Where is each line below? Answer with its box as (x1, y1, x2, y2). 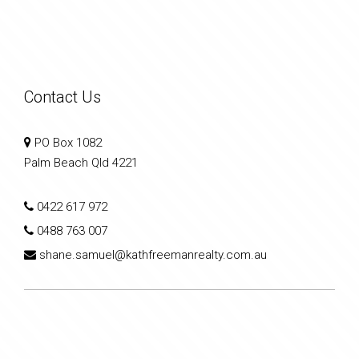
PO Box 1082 (31, 135, 102, 150)
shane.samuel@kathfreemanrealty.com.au (39, 247, 267, 262)
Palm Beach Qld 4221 (24, 155, 138, 170)
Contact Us (24, 87, 101, 107)
